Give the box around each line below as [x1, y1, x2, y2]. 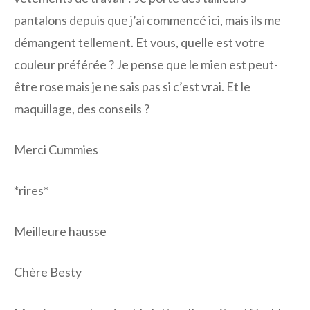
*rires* [14, 183, 48, 199]
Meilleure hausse [14, 224, 107, 239]
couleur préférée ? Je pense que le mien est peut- [14, 57, 278, 73]
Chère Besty [14, 264, 82, 280]
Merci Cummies [14, 142, 98, 158]
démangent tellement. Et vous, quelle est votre [14, 35, 265, 51]
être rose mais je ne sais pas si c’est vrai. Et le [14, 79, 250, 95]
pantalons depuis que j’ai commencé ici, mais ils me [14, 12, 281, 28]
